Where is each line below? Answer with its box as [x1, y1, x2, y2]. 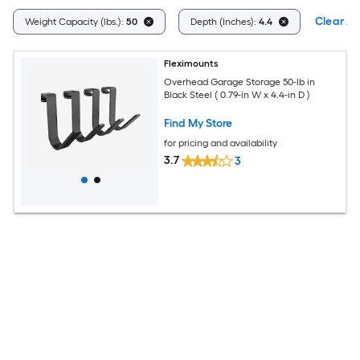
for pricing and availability [164, 137, 278, 149]
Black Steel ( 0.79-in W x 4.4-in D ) [164, 88, 311, 100]
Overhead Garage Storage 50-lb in [164, 76, 316, 88]
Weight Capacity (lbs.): [25, 16, 126, 27]
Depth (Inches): [190, 16, 259, 27]
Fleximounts [164, 58, 219, 69]
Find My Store [164, 116, 233, 130]
